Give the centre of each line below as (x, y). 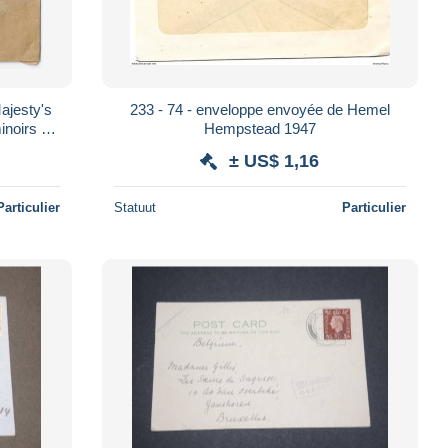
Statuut (134, 207)
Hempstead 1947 (259, 128)
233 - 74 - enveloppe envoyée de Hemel (259, 109)
